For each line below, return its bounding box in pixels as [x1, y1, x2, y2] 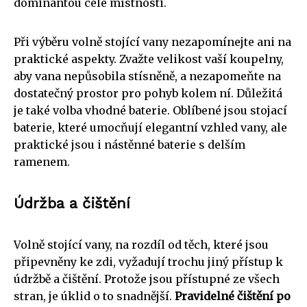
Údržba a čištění [14, 194, 130, 212]
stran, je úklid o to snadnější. [14, 288, 175, 303]
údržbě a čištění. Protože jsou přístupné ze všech [14, 271, 280, 286]
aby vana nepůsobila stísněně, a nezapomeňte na [14, 69, 281, 83]
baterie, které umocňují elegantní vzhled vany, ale [14, 120, 287, 134]
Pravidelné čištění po [175, 288, 291, 303]
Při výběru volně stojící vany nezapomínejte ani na [14, 34, 291, 49]
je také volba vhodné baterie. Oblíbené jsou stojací [14, 103, 287, 117]
